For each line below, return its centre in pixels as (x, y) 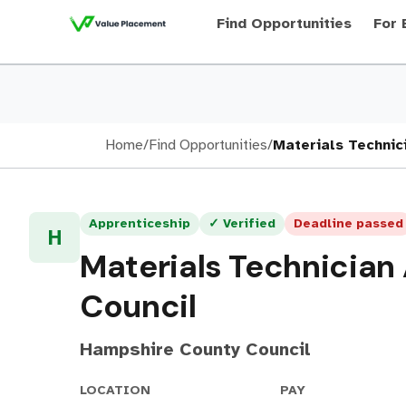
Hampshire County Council (195, 349)
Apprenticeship (140, 223)
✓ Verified (242, 223)
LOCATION (115, 390)
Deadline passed (348, 223)
